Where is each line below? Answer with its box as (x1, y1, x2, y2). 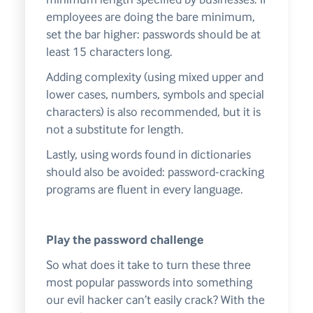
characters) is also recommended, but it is (45, 105, 261, 119)
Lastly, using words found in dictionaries (45, 147, 251, 162)
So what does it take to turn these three (45, 258, 251, 272)
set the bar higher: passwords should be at (45, 27, 261, 42)
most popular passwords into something (45, 275, 252, 290)
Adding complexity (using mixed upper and (45, 70, 263, 85)
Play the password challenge (45, 233, 203, 247)
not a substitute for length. (45, 122, 184, 137)
